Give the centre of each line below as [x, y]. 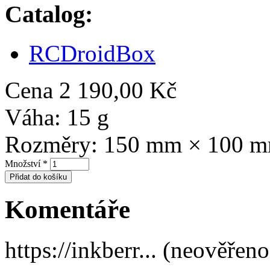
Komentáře [67, 210]
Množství [24, 163]
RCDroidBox [92, 53]
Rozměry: [51, 144]
